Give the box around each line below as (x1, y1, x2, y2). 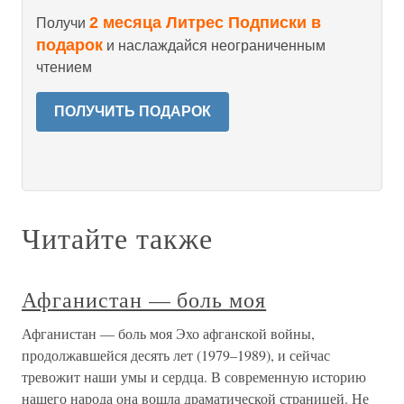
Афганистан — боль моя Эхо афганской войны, (22, 324, 315, 343)
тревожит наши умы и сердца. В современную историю (22, 367, 366, 386)
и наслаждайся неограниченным (103, 38, 326, 53)
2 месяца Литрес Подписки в (89, 14, 321, 32)
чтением (36, 60, 92, 75)
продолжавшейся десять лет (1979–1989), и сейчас (22, 345, 330, 364)
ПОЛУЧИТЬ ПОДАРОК (54, 104, 211, 119)
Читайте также (22, 218, 213, 257)
